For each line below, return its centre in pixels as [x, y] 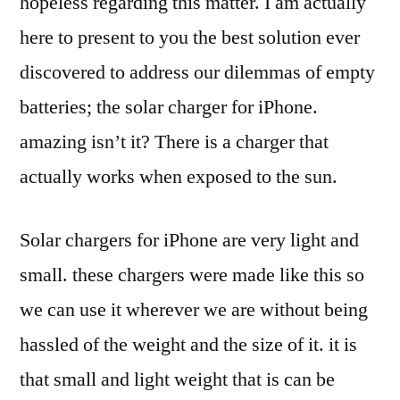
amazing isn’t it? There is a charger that [174, 142]
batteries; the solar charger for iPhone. [169, 107]
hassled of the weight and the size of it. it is [188, 344]
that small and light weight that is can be [177, 379]
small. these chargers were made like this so [192, 275]
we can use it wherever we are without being [194, 309]
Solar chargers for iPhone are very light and [189, 240]
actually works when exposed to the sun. [179, 176]
